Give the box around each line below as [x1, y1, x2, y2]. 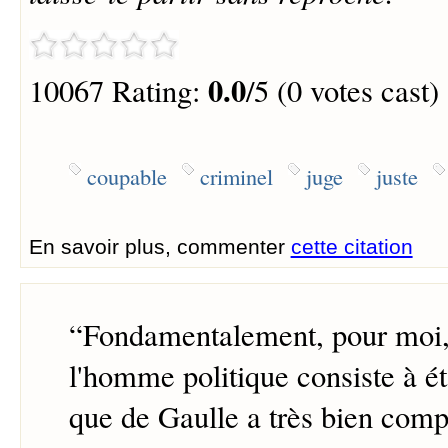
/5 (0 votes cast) [245, 70, 439, 112]
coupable [86, 160, 167, 191]
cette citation [290, 234, 413, 258]
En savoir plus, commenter [28, 234, 291, 258]
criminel [199, 160, 273, 191]
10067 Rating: [28, 70, 208, 112]
